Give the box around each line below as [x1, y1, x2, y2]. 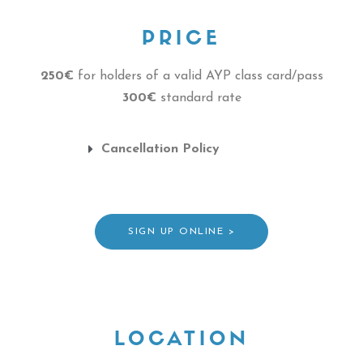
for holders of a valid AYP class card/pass [73, 69, 323, 83]
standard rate [156, 91, 241, 105]
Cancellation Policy [101, 142, 220, 156]
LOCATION [113, 330, 250, 350]
